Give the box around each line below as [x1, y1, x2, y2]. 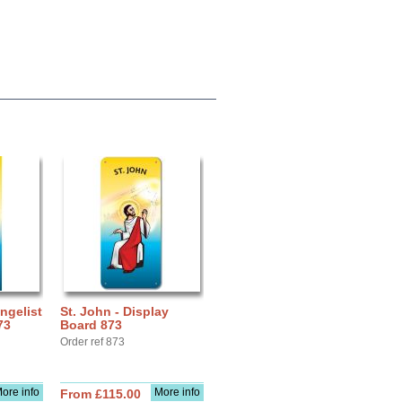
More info [154, 386, 200, 398]
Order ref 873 [60, 336, 125, 348]
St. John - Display [60, 304, 169, 319]
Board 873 [60, 318, 122, 332]
